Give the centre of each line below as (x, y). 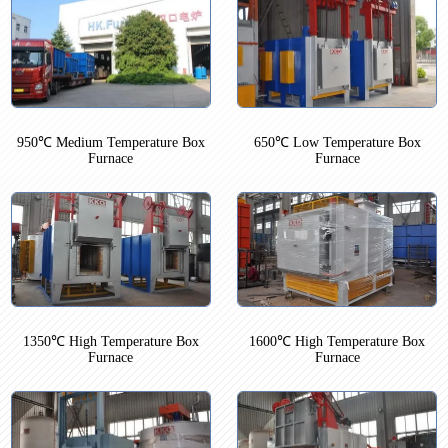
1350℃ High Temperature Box (110, 341)
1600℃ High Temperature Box (337, 341)
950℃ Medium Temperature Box (110, 143)
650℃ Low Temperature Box (337, 143)
